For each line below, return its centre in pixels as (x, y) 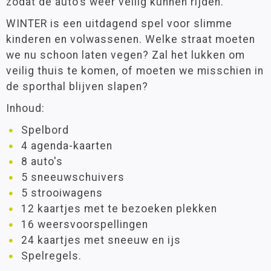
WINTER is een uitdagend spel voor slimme (119, 23)
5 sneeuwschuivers (73, 177)
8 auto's (42, 161)
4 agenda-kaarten (67, 145)
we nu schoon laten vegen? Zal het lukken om (126, 55)
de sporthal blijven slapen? (77, 86)
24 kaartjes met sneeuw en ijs (101, 240)
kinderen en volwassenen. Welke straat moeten (131, 39)
